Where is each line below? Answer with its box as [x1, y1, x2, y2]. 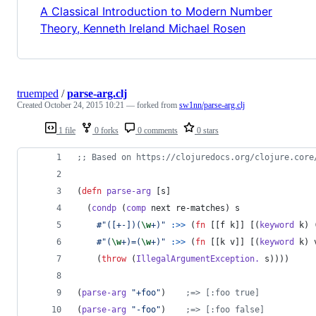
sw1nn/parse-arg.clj [179, 100, 245, 111]
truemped [17, 87, 59, 100]
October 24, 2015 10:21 [44, 100, 124, 111]
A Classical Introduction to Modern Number [40, 4, 272, 19]
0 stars [195, 126, 219, 136]
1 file [56, 126, 75, 136]
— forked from [126, 100, 179, 111]
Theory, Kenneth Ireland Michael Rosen [40, 21, 245, 36]
